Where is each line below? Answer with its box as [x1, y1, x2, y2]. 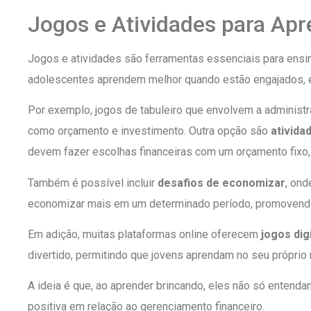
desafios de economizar [158, 176, 285, 190]
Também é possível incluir [28, 176, 158, 190]
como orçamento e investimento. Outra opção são [28, 124, 271, 138]
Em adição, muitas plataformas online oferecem [28, 228, 261, 242]
